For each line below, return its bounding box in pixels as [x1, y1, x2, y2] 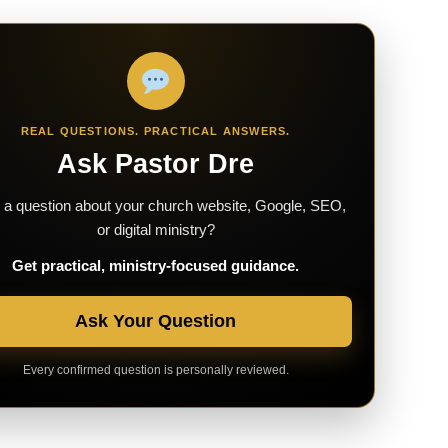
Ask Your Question [75, 311, 236, 331]
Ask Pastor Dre [57, 149, 254, 179]
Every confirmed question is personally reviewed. [22, 363, 289, 377]
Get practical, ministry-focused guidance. [12, 257, 299, 274]
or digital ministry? [96, 221, 215, 238]
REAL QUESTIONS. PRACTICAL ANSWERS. [20, 125, 291, 137]
